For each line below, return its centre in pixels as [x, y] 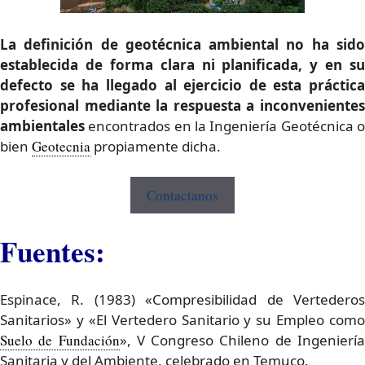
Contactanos [182, 196]
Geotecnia [61, 146]
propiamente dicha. [156, 146]
